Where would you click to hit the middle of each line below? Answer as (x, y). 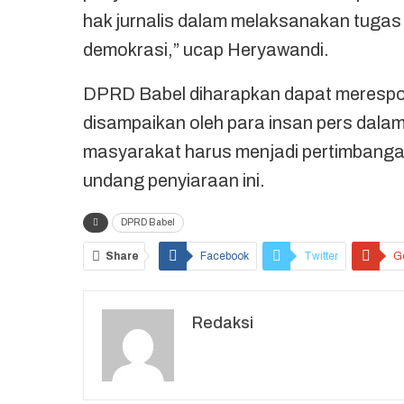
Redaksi (223, 323)
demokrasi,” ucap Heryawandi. (206, 50)
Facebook (225, 257)
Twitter (321, 257)
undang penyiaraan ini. (174, 181)
